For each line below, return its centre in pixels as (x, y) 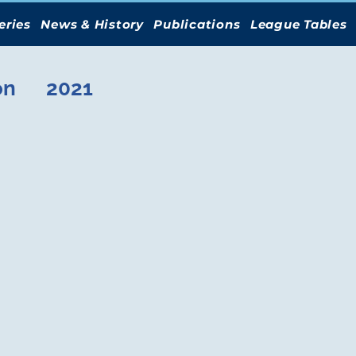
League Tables (298, 24)
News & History (92, 24)
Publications (197, 24)
